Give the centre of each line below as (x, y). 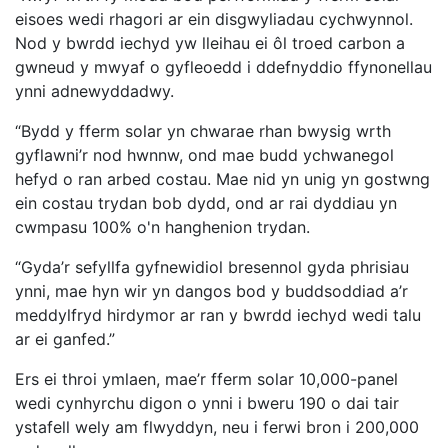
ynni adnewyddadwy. (94, 91)
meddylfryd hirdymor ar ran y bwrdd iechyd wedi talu (218, 315)
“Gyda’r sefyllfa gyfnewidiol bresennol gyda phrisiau (212, 267)
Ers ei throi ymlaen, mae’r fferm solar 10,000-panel (206, 379)
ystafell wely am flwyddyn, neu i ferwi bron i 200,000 (217, 427)
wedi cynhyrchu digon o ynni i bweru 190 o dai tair (207, 403)
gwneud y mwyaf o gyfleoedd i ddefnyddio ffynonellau (223, 67)
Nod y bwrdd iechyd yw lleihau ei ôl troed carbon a (210, 43)
